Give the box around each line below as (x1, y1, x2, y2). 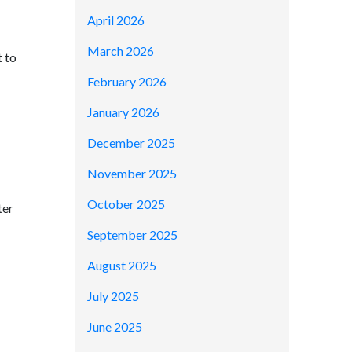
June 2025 (87, 318, 142, 334)
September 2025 (87, 226, 178, 242)
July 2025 (87, 288, 139, 303)
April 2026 (87, 12, 145, 27)
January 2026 (87, 104, 159, 119)
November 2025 (87, 165, 177, 181)
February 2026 (87, 73, 167, 89)
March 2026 (87, 42, 154, 58)
